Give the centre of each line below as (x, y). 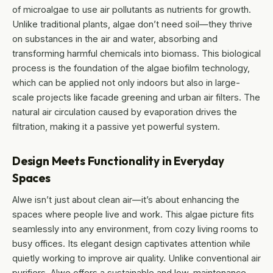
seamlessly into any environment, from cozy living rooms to (135, 229)
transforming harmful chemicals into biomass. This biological (136, 54)
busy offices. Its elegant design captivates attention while (131, 244)
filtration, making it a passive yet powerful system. (116, 127)
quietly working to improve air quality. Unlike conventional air (136, 258)
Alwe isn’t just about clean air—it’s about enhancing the (126, 200)
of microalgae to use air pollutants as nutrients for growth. (132, 10)
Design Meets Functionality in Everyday (118, 161)
